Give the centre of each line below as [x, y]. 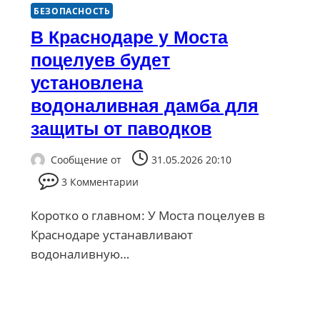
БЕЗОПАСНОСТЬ [72, 10]
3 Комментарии [100, 182]
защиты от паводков [121, 128]
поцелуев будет [101, 60]
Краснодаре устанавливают [112, 235]
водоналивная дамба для [145, 105]
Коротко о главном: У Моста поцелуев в [148, 216]
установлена [87, 82]
